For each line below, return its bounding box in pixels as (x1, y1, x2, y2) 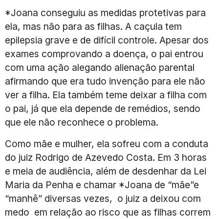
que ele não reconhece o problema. (5, 116, 158, 128)
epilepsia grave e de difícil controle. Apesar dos (5, 34, 209, 46)
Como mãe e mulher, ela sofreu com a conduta (5, 137, 208, 150)
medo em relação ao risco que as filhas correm (5, 206, 211, 218)
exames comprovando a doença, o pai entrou (5, 47, 203, 60)
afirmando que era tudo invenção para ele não (5, 75, 205, 87)
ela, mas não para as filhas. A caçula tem (5, 20, 182, 32)
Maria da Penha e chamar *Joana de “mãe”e (5, 178, 199, 191)
